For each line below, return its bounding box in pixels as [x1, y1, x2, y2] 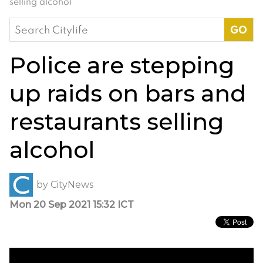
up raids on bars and [9, 79, 246, 107]
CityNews [50, 179, 93, 191]
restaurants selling [9, 107, 224, 136]
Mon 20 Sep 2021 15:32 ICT [9, 198, 134, 210]
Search [9, 18, 45, 32]
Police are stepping [9, 50, 234, 79]
